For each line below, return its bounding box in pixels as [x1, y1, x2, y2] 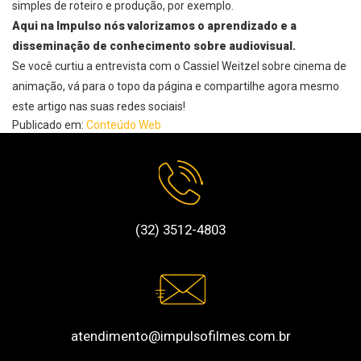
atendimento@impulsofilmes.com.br [70, 328, 291, 345]
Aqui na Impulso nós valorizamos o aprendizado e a [12, 19, 297, 33]
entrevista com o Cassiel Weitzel [93, 60, 259, 73]
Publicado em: [12, 118, 86, 132]
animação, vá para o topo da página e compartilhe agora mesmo [12, 80, 339, 93]
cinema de [291, 60, 346, 73]
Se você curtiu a [12, 60, 93, 73]
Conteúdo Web [86, 118, 161, 132]
